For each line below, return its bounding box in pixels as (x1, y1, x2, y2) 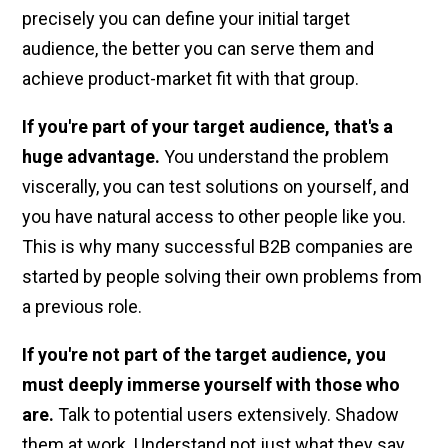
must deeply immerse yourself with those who (22, 374, 401, 396)
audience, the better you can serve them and (22, 38, 375, 60)
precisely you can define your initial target (22, 8, 351, 30)
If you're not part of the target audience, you (22, 344, 387, 366)
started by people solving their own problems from (22, 266, 423, 288)
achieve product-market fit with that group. (22, 68, 360, 90)
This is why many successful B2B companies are (22, 236, 414, 258)
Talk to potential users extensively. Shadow (54, 404, 400, 426)
